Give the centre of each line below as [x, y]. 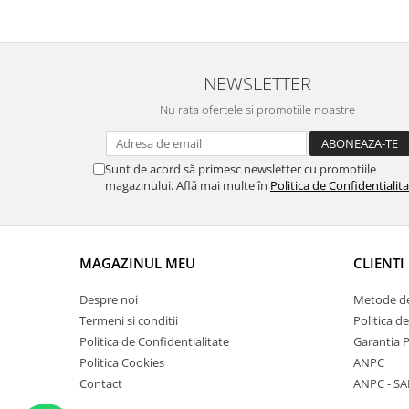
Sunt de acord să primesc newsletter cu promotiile [241, 169]
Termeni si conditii [129, 320]
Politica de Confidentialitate [154, 341]
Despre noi [109, 299]
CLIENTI [379, 263]
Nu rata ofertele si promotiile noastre [257, 110]
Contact [101, 383]
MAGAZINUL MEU [137, 263]
